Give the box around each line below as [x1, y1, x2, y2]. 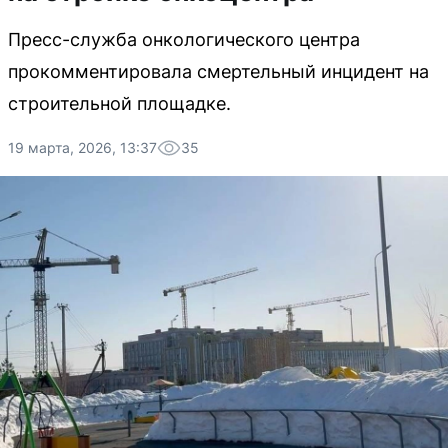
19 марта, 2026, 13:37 [8, 139, 157, 156]
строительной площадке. [8, 93, 231, 114]
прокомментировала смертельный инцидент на [8, 61, 429, 82]
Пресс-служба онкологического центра [8, 29, 360, 50]
